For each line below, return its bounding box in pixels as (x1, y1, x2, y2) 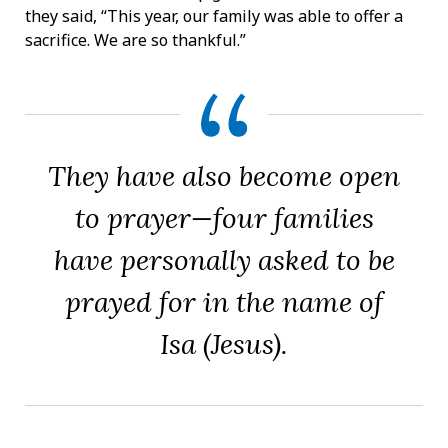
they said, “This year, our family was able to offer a (25, 4, 403, 27)
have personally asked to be (53, 241, 395, 278)
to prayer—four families (74, 199, 374, 236)
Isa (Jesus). (160, 325, 288, 362)
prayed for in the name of (65, 283, 383, 320)
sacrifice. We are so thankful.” (25, 28, 246, 51)
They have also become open (48, 157, 400, 194)
